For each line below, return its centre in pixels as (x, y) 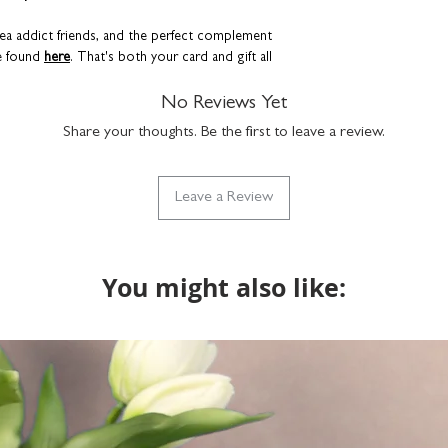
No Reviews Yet (224, 104)
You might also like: (224, 288)
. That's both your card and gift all (171, 58)
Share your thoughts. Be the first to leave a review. (224, 133)
